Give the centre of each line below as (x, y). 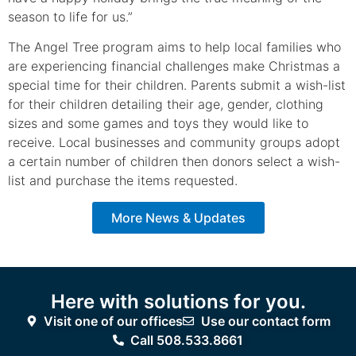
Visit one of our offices (113, 321)
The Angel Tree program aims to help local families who (174, 47)
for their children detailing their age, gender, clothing (166, 104)
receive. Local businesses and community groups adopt (174, 143)
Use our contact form (265, 321)
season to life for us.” (70, 16)
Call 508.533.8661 (187, 340)
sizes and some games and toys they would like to (158, 124)
